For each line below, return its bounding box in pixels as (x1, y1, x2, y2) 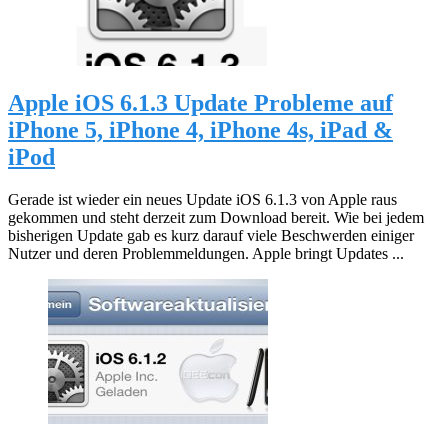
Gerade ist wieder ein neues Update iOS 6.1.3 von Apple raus (8, 190, 397, 208)
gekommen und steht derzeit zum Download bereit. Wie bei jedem (8, 208, 424, 226)
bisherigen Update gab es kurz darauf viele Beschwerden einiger (8, 226, 414, 244)
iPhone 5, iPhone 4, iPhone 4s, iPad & (8, 116, 393, 143)
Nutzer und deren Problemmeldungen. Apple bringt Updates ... (8, 244, 404, 262)
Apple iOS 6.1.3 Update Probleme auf (8, 89, 393, 116)
